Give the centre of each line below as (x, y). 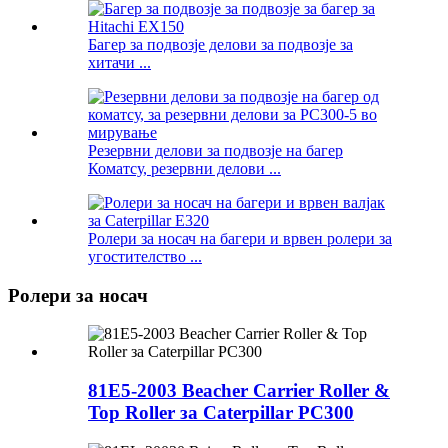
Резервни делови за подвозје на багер (215, 150)
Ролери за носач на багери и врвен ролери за (240, 238)
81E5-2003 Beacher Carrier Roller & (239, 390)
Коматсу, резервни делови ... (184, 168)
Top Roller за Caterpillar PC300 (221, 412)
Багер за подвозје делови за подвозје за (220, 44)
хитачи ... (119, 62)
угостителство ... (145, 256)
